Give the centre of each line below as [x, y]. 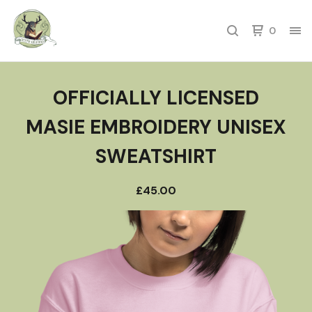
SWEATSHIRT [156, 156]
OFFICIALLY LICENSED [156, 98]
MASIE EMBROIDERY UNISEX [156, 127]
